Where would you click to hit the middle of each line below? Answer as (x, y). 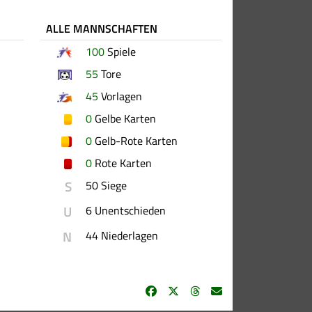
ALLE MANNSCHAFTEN (102, 28)
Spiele (120, 51)
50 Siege (107, 185)
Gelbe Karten (124, 118)
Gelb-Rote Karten (135, 140)
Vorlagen (120, 96)
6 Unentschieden (126, 210)
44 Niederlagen (122, 235)
